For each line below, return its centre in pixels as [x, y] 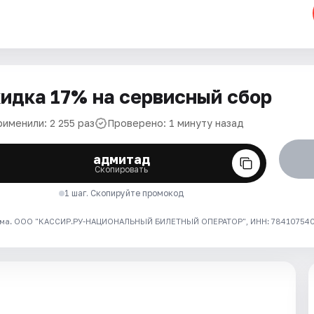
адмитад [121, 159]
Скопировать [122, 169]
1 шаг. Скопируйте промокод [124, 193]
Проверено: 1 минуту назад [176, 123]
